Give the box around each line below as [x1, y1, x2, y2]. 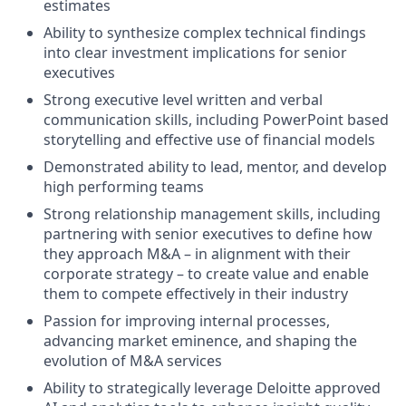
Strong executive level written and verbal [43, 90, 323, 111]
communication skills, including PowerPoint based [43, 110, 389, 130]
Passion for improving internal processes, [43, 311, 330, 332]
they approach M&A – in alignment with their [43, 244, 351, 265]
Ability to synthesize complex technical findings [43, 23, 366, 43]
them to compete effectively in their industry [43, 284, 348, 304]
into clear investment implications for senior [43, 43, 347, 63]
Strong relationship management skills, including [43, 204, 381, 225]
